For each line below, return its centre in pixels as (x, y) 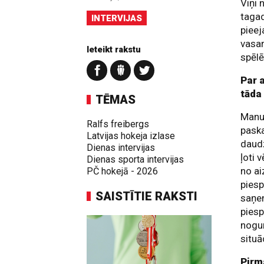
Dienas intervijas (121, 148)
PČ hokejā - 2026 (122, 171)
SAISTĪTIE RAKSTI (146, 196)
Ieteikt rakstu (114, 49)
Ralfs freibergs (118, 124)
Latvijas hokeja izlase (131, 136)
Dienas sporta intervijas (135, 159)
